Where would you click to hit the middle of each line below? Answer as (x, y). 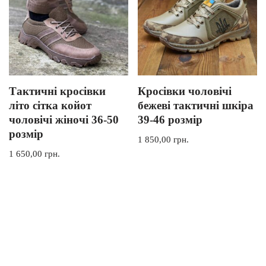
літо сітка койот (50, 105)
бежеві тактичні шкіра (196, 105)
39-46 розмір (170, 119)
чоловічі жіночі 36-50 (64, 119)
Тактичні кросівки (57, 91)
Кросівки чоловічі (185, 91)
